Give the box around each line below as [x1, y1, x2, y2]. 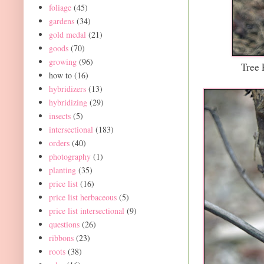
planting [48, 164, 76, 176]
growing [48, 55, 77, 67]
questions [48, 218, 80, 230]
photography [48, 150, 91, 162]
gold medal [48, 28, 86, 40]
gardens [48, 15, 74, 27]
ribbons [48, 232, 74, 243]
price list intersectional [48, 204, 124, 216]
